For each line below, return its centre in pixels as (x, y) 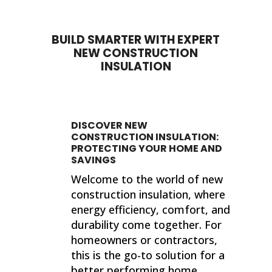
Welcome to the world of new (147, 179)
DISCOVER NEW (110, 125)
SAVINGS (94, 160)
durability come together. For (147, 224)
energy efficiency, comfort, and (151, 209)
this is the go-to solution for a (148, 255)
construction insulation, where (148, 194)
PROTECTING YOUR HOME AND (147, 148)
